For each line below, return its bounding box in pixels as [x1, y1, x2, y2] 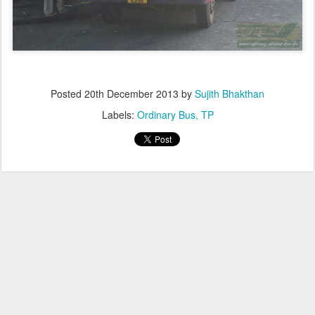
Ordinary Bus [136, 108, 195, 122]
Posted [51, 86, 84, 101]
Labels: [101, 108, 137, 122]
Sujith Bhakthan [195, 86, 264, 101]
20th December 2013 [84, 86, 179, 101]
